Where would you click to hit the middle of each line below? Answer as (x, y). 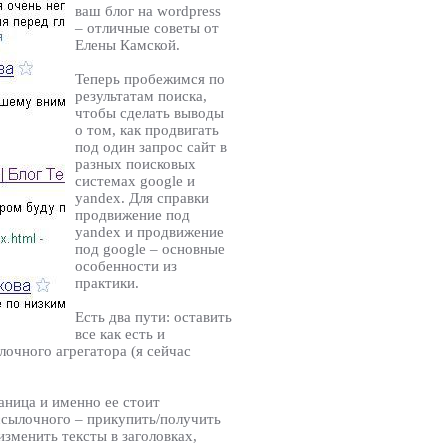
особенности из (126, 266)
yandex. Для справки (142, 198)
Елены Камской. (127, 45)
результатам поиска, (141, 96)
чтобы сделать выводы (149, 113)
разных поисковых (135, 164)
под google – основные (150, 249)
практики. (107, 283)
